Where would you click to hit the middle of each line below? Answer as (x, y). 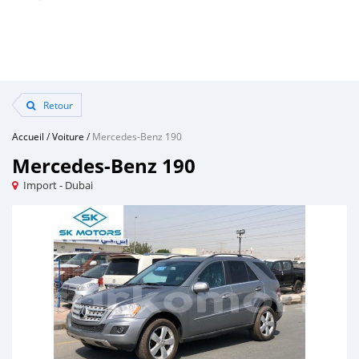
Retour (57, 105)
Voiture (68, 136)
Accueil (28, 136)
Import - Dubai (58, 185)
